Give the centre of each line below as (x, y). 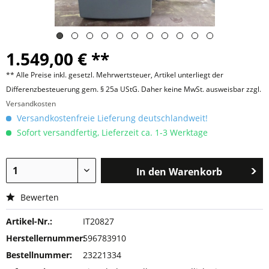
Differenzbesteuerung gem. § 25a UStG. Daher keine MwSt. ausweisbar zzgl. (134, 89)
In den (152, 172)
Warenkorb (196, 172)
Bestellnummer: (39, 255)
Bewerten (38, 197)
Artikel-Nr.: (29, 221)
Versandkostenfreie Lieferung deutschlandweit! (111, 118)
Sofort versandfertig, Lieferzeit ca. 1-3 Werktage (111, 132)
